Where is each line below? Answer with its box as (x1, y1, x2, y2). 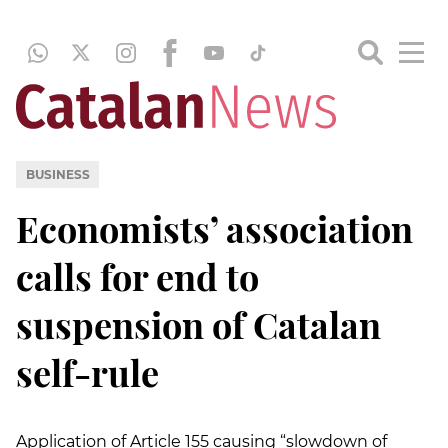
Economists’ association (16, 203, 413, 252)
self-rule (16, 347, 159, 396)
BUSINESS (25, 166, 90, 182)
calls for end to (16, 251, 259, 300)
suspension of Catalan (16, 299, 381, 348)
